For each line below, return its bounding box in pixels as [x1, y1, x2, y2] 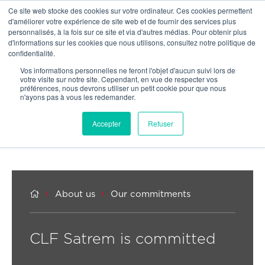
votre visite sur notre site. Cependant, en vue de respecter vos [20, 74, 218, 84]
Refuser [147, 118, 173, 128]
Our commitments [111, 190, 190, 199]
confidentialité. [8, 48, 55, 58]
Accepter [92, 118, 121, 128]
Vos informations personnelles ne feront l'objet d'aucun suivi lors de [20, 65, 235, 75]
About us [55, 190, 95, 199]
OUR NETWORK [182, 15, 247, 23]
